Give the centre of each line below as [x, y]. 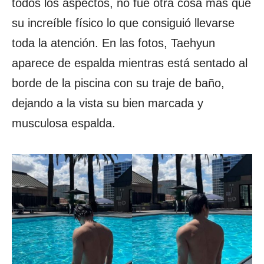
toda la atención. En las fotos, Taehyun [113, 43]
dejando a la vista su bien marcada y [108, 103]
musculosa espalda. [64, 123]
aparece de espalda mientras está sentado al [130, 63]
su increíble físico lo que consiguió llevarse [123, 23]
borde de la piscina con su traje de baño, [118, 83]
